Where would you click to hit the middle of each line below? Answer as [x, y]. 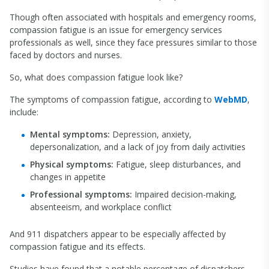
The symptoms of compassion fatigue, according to [112, 99]
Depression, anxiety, [151, 134]
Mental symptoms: [70, 134]
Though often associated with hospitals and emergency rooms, [133, 17]
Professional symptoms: [81, 194]
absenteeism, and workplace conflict [101, 207]
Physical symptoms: [72, 164]
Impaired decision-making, [184, 194]
